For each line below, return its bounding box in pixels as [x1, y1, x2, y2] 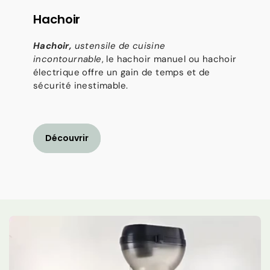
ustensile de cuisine [72, 39, 166, 52]
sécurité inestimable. [33, 79, 128, 92]
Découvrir [45, 132, 89, 145]
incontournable [33, 52, 102, 65]
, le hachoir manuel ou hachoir [101, 52, 237, 65]
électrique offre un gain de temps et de [33, 66, 210, 78]
